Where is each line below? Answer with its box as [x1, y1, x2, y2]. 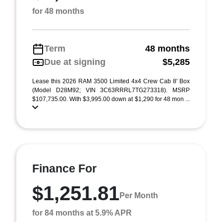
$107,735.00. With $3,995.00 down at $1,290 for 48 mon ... [32, 96, 190, 103]
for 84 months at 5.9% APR [32, 209, 132, 217]
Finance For [32, 162, 97, 175]
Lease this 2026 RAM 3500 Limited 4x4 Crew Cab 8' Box [32, 78, 190, 85]
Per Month [119, 191, 158, 200]
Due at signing [44, 57, 106, 67]
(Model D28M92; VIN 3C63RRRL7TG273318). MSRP [32, 87, 190, 94]
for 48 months [32, 7, 84, 15]
